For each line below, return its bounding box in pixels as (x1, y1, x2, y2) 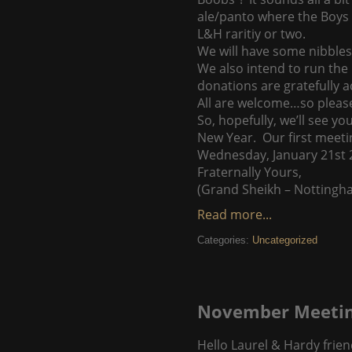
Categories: (197, 234, 252, 246)
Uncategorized (252, 234, 317, 246)
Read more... (197, 206, 272, 223)
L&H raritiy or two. (197, 25, 306, 42)
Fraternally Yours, (197, 163, 302, 181)
